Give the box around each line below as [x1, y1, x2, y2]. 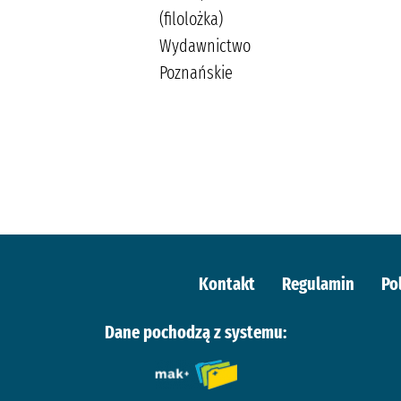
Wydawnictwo [159, 34, 251, 56]
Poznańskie [159, 61, 233, 83]
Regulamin [281, 272, 354, 294]
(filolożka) [159, 7, 223, 30]
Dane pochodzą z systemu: [105, 320, 286, 343]
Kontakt [198, 272, 255, 294]
